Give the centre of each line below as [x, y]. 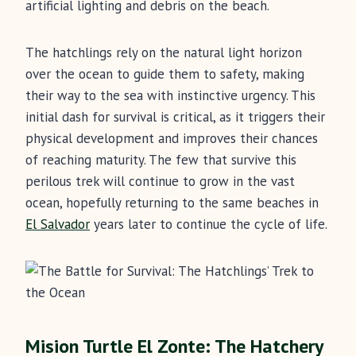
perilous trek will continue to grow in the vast [160, 182]
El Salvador [58, 224]
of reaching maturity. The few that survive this [161, 160]
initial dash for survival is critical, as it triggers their [175, 117]
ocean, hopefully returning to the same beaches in [172, 203]
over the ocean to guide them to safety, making [165, 74]
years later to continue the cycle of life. [209, 224]
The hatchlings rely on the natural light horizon [164, 53]
